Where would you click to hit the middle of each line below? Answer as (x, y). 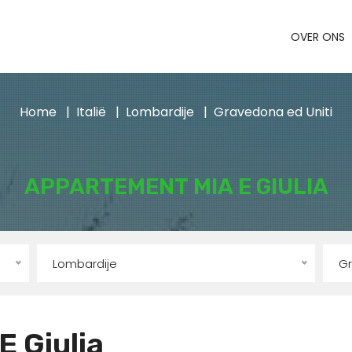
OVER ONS (318, 37)
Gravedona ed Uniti (273, 112)
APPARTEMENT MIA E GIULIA (176, 187)
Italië (91, 112)
